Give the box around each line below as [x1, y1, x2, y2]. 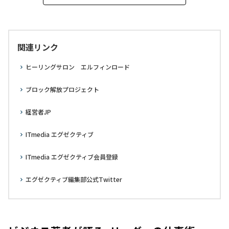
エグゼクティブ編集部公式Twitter [26, 175, 122, 184]
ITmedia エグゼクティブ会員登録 [26, 152, 118, 161]
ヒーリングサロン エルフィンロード [26, 62, 130, 71]
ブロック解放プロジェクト [26, 85, 99, 94]
